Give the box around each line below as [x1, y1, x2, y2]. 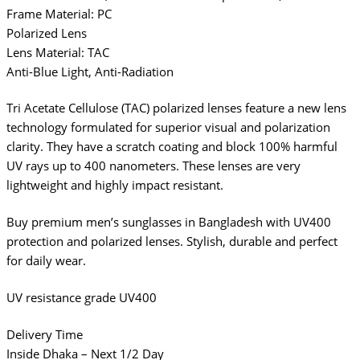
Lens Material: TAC [6, 43, 109, 60]
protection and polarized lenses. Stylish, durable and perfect [6, 233, 337, 250]
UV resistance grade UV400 [6, 289, 157, 306]
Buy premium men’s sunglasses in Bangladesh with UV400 [6, 214, 331, 231]
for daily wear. [6, 252, 86, 269]
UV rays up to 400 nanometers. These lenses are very [6, 157, 301, 174]
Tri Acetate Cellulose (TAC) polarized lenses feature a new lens [6, 100, 346, 117]
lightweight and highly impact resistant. [6, 177, 223, 194]
